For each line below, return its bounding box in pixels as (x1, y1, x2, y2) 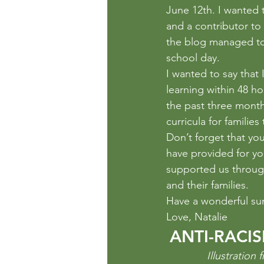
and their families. (166, 178, 249, 192)
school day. (166, 51, 220, 64)
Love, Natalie (166, 210, 227, 223)
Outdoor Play (131, 2, 180, 14)
